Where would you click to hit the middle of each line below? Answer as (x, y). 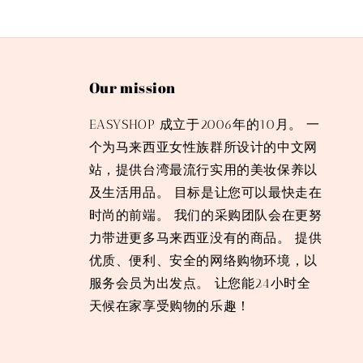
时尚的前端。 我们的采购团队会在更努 (205, 216)
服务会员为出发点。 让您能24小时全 (200, 284)
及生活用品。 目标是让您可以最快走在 (205, 193)
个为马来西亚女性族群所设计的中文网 (203, 147)
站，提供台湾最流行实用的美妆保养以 (203, 170)
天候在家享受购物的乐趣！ (169, 306)
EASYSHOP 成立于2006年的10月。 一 (204, 125)
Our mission (132, 88)
